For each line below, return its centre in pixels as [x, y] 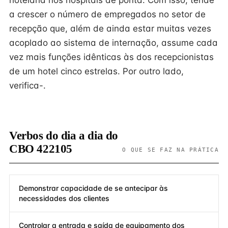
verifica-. [27, 85]
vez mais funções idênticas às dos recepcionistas [111, 57]
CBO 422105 [41, 149]
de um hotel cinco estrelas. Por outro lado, [96, 71]
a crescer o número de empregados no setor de [107, 14]
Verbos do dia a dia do [64, 136]
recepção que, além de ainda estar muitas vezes [110, 28]
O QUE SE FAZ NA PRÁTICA [170, 150]
